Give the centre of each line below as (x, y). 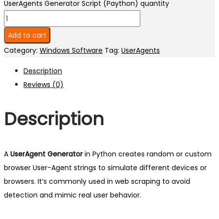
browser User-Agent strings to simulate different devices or (105, 167)
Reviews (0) (44, 85)
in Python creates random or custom (147, 154)
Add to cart (27, 35)
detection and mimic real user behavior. (73, 195)
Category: (22, 51)
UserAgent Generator (46, 154)
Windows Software (71, 51)
